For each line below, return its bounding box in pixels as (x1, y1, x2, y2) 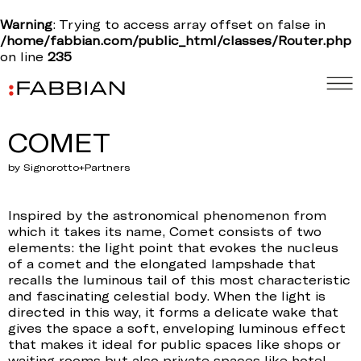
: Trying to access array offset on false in (52, 17, 326, 31)
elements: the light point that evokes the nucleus (8, 240, 338, 255)
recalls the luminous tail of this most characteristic (8, 272, 351, 287)
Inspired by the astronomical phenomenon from (8, 208, 326, 222)
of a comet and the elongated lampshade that (8, 256, 316, 271)
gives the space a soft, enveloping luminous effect (8, 321, 346, 335)
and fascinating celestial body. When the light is (8, 288, 326, 303)
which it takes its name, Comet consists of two (8, 224, 322, 239)
